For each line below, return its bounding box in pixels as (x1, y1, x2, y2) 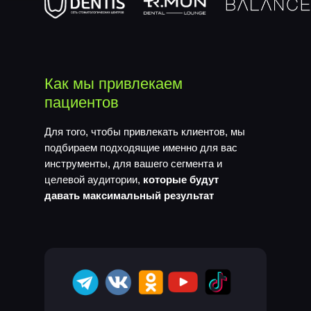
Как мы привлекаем (44, 75, 183, 92)
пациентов (44, 94, 119, 111)
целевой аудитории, (44, 174, 143, 185)
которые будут (143, 174, 219, 185)
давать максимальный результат (44, 190, 214, 201)
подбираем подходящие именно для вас (44, 142, 237, 153)
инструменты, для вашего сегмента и (44, 158, 222, 169)
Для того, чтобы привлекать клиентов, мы (44, 126, 245, 137)
